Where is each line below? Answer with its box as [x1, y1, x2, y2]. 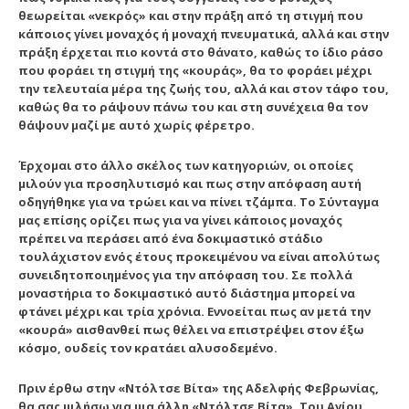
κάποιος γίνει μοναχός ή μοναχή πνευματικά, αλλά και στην [18, 25, 389, 42]
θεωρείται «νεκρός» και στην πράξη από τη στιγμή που [18, 6, 363, 24]
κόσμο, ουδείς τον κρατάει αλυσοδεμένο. [18, 339, 278, 356]
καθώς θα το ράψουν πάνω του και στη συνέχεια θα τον [18, 98, 368, 115]
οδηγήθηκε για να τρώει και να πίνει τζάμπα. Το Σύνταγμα [18, 193, 379, 210]
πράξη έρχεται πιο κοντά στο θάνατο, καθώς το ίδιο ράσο [18, 43, 383, 60]
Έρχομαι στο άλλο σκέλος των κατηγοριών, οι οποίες [18, 156, 353, 173]
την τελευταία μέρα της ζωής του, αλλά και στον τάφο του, [18, 79, 389, 97]
